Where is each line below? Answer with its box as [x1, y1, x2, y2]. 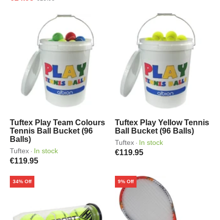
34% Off [13, 179, 31, 184]
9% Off [118, 179, 134, 184]
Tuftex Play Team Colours [10, 118, 105, 127]
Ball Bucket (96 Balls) [115, 127, 194, 135]
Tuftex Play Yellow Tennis [115, 118, 209, 127]
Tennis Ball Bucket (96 [10, 127, 93, 135]
